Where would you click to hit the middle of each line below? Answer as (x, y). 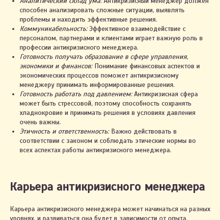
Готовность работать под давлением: (76, 94)
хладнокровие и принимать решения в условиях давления (108, 113)
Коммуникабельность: (54, 29)
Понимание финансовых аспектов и (146, 66)
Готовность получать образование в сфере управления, (104, 57)
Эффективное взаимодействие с (137, 29)
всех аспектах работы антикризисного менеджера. (96, 150)
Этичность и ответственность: (64, 131)
